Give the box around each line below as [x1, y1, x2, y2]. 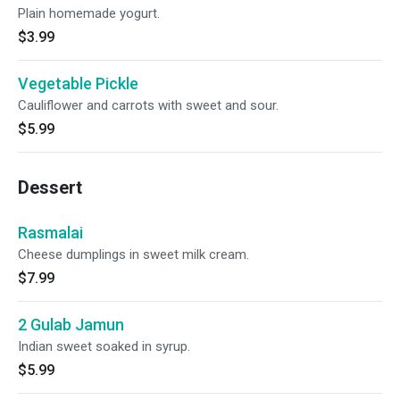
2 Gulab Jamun [18, 315, 124, 334]
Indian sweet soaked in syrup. [18, 338, 190, 354]
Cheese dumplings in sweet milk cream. [18, 246, 249, 262]
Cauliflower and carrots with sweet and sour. [18, 97, 279, 113]
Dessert [18, 177, 82, 198]
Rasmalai [18, 223, 83, 242]
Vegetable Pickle [18, 74, 138, 93]
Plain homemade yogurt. [18, 5, 160, 21]
